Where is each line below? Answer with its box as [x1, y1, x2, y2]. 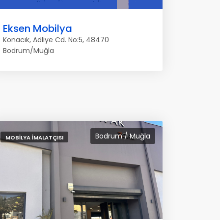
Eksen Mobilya [3, 22, 72, 35]
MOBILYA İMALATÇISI [5, 134, 63, 141]
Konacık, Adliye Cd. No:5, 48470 [3, 35, 109, 45]
